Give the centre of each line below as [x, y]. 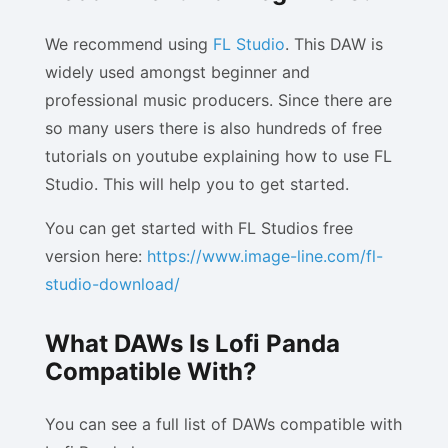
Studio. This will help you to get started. [197, 184]
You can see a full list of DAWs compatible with [223, 424]
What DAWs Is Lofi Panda [192, 343]
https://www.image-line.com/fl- [265, 256]
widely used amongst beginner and [177, 72]
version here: [96, 256]
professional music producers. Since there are [218, 100]
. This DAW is [334, 44]
